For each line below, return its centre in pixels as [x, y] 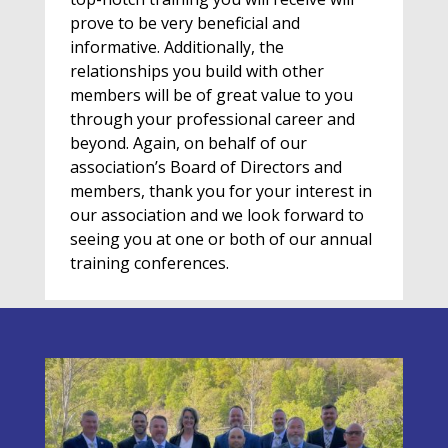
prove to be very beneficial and [184, 23]
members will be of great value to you [211, 95]
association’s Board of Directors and [205, 167]
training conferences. [149, 263]
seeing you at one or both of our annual [220, 239]
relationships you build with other [196, 71]
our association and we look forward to [216, 215]
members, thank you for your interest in [220, 191]
